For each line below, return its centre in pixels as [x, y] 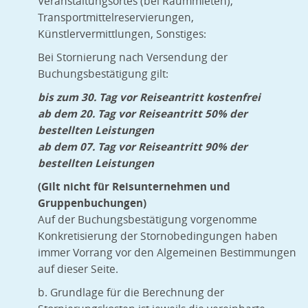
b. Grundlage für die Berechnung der [131, 293]
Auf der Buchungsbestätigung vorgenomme [147, 220]
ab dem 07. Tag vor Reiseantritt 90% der [143, 147]
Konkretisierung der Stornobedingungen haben [158, 236]
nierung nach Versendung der [152, 58]
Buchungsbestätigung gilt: [103, 74]
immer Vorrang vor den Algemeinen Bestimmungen [167, 253]
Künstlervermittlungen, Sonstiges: [122, 34]
